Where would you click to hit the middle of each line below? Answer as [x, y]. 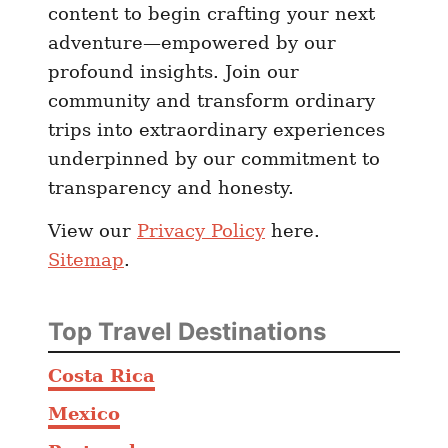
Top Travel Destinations [187, 332]
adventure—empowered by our [192, 43]
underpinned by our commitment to [214, 159]
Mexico [84, 414]
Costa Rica [101, 376]
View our [92, 231]
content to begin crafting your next [211, 14]
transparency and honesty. [171, 188]
